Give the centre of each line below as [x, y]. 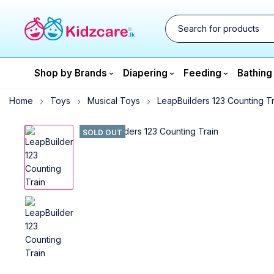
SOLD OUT [102, 132]
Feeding [202, 73]
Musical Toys [114, 101]
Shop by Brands [71, 73]
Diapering [145, 73]
